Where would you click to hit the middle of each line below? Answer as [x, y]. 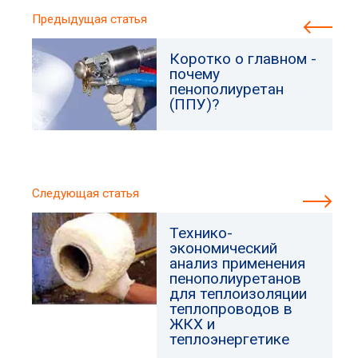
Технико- [201, 233]
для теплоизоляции [239, 294]
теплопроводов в [231, 309]
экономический [224, 248]
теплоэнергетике [230, 339]
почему [195, 74]
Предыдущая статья [89, 19]
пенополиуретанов [236, 278]
